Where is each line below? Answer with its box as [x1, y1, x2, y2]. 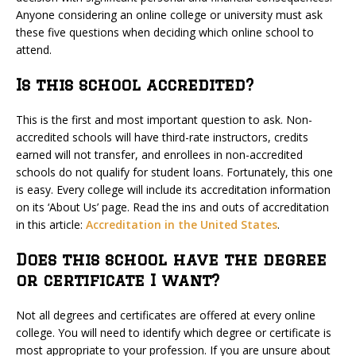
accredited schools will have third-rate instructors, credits [16, 130, 308, 145]
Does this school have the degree [16, 250, 327, 269]
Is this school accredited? [16, 75, 253, 94]
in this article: [16, 217, 86, 232]
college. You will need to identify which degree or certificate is [16, 325, 331, 340]
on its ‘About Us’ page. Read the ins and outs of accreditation [16, 199, 329, 215]
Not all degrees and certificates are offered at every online [16, 308, 315, 323]
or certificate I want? [16, 271, 219, 289]
